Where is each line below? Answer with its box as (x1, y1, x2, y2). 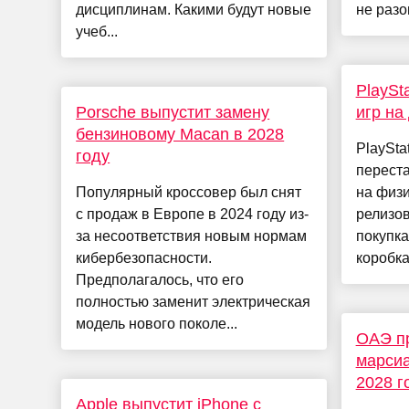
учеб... (76, 24, 119, 40)
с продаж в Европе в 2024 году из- (76, 206, 309, 223)
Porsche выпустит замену (76, 103, 270, 122)
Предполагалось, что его (76, 272, 245, 288)
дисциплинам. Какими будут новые (76, 2, 312, 18)
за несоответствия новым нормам (76, 228, 308, 245)
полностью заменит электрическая (76, 294, 311, 310)
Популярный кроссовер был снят (76, 184, 302, 201)
